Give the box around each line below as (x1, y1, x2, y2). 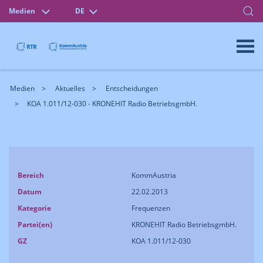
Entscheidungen (106, 83, 158, 93)
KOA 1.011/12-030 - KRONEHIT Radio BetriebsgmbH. (27, 99, 197, 109)
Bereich (18, 170, 44, 180)
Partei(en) (18, 220, 52, 230)
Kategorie (18, 203, 51, 213)
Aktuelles (55, 83, 85, 93)
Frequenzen (131, 203, 170, 213)
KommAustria (131, 170, 176, 180)
